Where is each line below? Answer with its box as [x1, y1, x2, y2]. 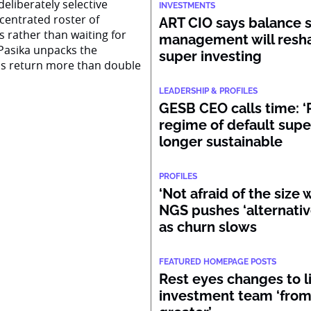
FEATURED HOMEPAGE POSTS [159, 257, 277, 267]
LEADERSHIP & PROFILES [159, 86, 258, 96]
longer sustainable [159, 133, 283, 150]
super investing [159, 48, 262, 65]
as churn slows [159, 219, 258, 235]
